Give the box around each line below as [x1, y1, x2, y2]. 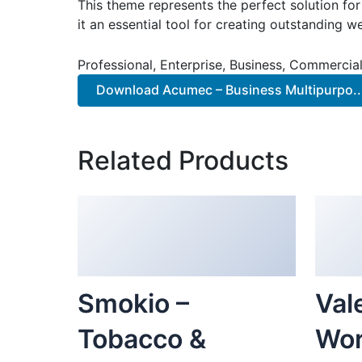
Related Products [78, 144, 288, 176]
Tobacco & [78, 322, 206, 355]
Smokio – [78, 287, 189, 319]
